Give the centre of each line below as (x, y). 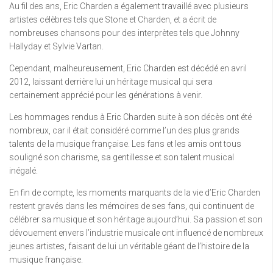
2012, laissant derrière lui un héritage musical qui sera (111, 82)
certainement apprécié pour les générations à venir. (106, 95)
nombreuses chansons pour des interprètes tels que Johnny (124, 33)
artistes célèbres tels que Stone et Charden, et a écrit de (113, 19)
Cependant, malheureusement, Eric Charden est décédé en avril (128, 68)
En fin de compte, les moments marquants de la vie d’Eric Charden (135, 193)
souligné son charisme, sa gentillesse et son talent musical (122, 157)
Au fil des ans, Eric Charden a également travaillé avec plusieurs (129, 6)
